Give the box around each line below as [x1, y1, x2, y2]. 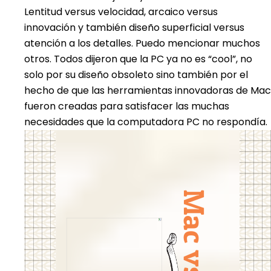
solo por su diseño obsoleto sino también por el [24, 67, 248, 82]
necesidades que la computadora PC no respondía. [24, 114, 267, 129]
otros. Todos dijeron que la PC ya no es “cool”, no [24, 51, 252, 66]
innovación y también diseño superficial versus [24, 20, 244, 34]
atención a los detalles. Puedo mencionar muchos [24, 36, 260, 50]
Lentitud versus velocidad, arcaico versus [24, 4, 218, 19]
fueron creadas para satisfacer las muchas [24, 99, 229, 113]
